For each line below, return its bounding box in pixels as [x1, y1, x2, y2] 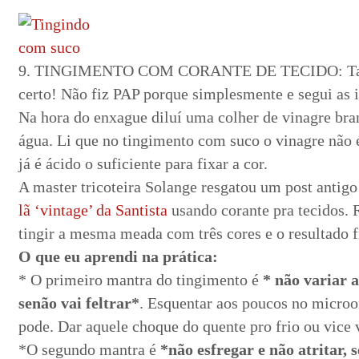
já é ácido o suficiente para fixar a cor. [18, 155, 268, 172]
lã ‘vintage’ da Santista [18, 201, 167, 219]
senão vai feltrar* [18, 294, 139, 312]
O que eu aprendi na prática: [18, 248, 218, 265]
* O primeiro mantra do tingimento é [18, 271, 263, 288]
